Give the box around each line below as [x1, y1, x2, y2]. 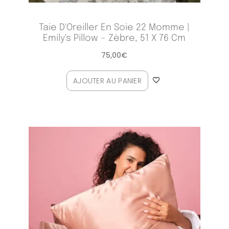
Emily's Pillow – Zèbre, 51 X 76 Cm [43, 33, 186, 43]
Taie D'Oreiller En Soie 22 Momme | [39, 22, 190, 32]
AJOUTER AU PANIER [73, 75, 142, 86]
